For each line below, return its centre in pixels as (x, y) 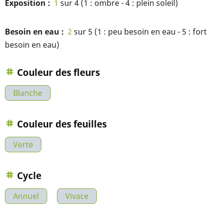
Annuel (26, 196)
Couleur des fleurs (58, 72)
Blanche (28, 93)
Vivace (77, 196)
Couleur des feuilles (62, 124)
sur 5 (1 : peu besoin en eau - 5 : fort (139, 32)
